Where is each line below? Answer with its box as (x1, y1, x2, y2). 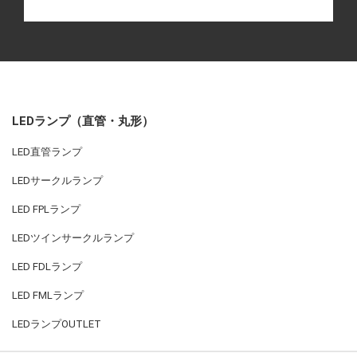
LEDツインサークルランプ (12, 232, 134, 245)
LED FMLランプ (12, 289, 84, 302)
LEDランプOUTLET (12, 318, 101, 331)
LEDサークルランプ (12, 175, 103, 187)
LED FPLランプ (12, 203, 80, 216)
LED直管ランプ (12, 146, 82, 159)
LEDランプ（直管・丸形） (12, 114, 154, 129)
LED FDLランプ (12, 261, 82, 273)
